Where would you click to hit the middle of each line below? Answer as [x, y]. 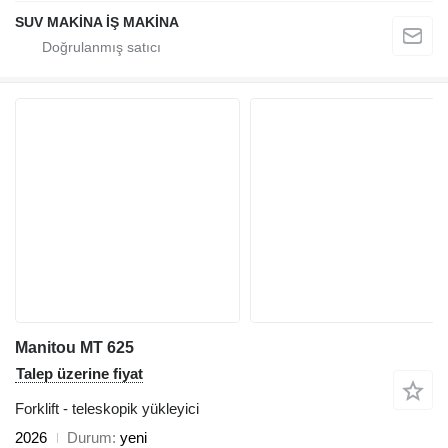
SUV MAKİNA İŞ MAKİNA [97, 22]
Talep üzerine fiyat [79, 374]
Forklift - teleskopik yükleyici [107, 409]
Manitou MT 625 [74, 348]
